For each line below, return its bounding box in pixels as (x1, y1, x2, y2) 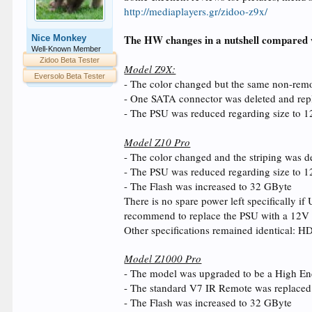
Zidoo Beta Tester (40, 56, 100, 64)
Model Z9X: (124, 62, 176, 76)
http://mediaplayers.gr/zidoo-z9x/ (124, 4, 268, 18)
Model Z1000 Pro (124, 251, 202, 265)
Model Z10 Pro (124, 135, 191, 149)
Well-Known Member (31, 45, 102, 53)
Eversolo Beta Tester (34, 72, 106, 80)
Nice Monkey (31, 33, 87, 43)
